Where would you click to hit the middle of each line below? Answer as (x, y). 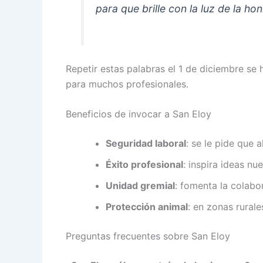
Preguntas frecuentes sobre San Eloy (148, 236)
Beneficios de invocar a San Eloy (139, 114)
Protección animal (147, 207)
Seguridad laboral (146, 144)
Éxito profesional (144, 165)
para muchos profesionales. (127, 84)
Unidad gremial (140, 186)
